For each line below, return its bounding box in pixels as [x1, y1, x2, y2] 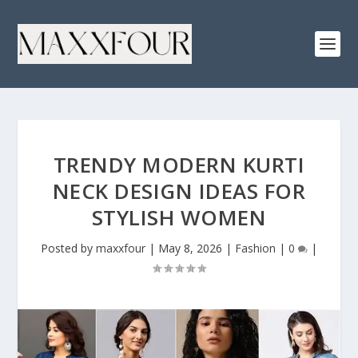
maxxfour [96, 241, 145, 256]
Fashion [235, 241, 276, 256]
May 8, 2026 [158, 241, 222, 256]
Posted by [41, 241, 96, 256]
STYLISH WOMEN [91, 203, 267, 232]
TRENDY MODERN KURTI [53, 150, 305, 179]
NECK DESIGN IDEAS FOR [52, 177, 306, 205]
